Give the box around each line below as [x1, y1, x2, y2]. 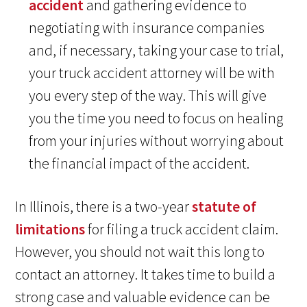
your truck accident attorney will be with [29, 63, 275, 83]
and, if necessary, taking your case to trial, [29, 40, 284, 60]
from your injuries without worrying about [29, 131, 284, 151]
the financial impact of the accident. [29, 153, 250, 173]
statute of [192, 197, 257, 217]
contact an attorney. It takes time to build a [15, 265, 276, 284]
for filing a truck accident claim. [85, 219, 279, 239]
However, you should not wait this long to [15, 242, 265, 262]
